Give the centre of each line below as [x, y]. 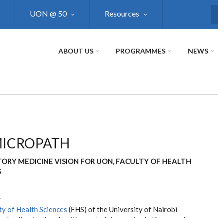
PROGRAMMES [141, 51]
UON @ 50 [48, 13]
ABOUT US [76, 51]
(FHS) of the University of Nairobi [122, 209]
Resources [122, 13]
